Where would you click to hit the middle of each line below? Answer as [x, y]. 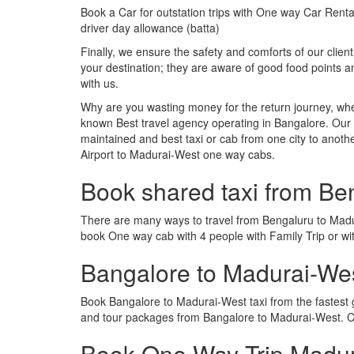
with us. [100, 83]
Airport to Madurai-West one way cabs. [178, 154]
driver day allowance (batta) [150, 28]
